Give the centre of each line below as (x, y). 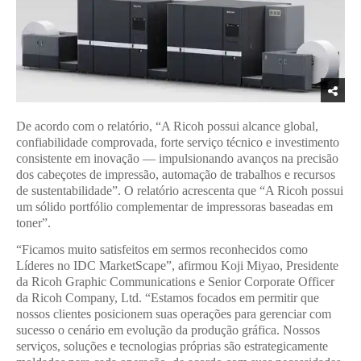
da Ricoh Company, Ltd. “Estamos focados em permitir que (168, 298)
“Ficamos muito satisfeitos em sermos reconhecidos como (162, 250)
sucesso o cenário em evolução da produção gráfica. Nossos (168, 330)
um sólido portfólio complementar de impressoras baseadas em (174, 206)
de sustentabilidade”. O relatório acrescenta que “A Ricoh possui (180, 190)
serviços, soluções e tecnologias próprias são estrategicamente (172, 346)
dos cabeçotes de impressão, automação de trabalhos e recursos (176, 174)
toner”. (33, 222)
